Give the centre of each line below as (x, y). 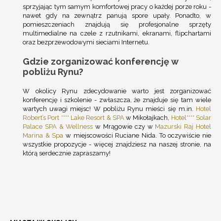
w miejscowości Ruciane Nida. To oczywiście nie (137, 136)
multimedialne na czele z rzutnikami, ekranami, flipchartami (117, 34)
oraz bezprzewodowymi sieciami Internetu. (86, 42)
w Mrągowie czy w (124, 127)
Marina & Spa (43, 136)
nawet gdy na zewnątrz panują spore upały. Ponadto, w (117, 16)
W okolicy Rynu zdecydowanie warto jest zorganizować (117, 91)
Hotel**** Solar (191, 118)
